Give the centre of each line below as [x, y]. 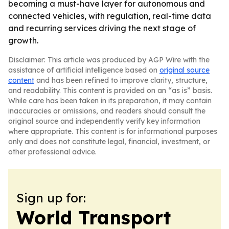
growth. [23, 40]
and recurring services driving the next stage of [102, 28]
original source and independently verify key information [104, 121]
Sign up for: [51, 198]
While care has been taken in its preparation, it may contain [110, 101]
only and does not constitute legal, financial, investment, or [109, 142]
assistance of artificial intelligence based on [84, 70]
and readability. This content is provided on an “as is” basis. [110, 90]
